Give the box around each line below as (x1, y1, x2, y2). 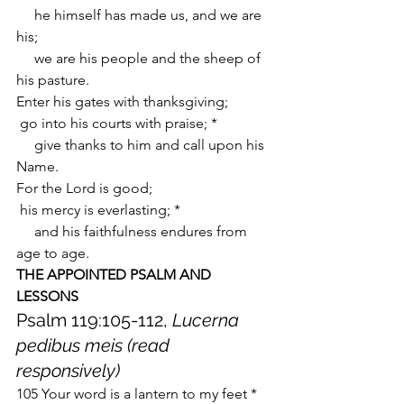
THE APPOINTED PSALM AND (16, 266, 215, 283)
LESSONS (16, 288, 78, 305)
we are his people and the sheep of (16, 50, 34, 67)
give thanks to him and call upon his (16, 136, 34, 153)
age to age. (16, 244, 89, 262)
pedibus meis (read (16, 335, 174, 356)
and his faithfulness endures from (16, 223, 34, 240)
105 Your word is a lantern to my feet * (16, 385, 257, 402)
